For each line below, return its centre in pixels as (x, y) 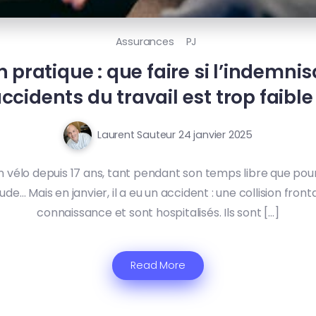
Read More (158, 265)
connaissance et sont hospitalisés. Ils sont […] (158, 212)
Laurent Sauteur (136, 134)
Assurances (145, 41)
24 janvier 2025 (215, 135)
